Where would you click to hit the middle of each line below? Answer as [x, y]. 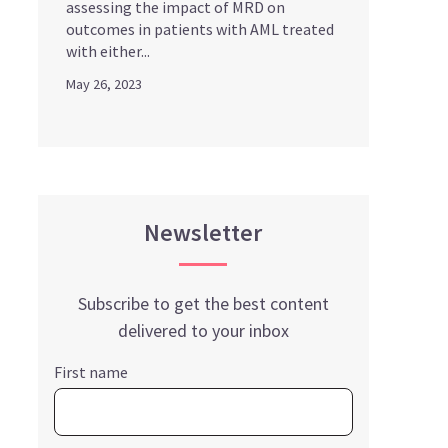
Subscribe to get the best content [203, 303]
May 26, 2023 [103, 83]
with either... [107, 50]
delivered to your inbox [203, 330]
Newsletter [203, 232]
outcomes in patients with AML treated [199, 28]
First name [90, 371]
